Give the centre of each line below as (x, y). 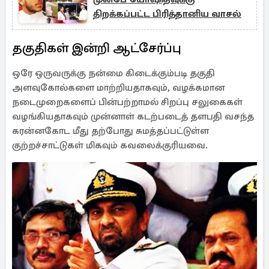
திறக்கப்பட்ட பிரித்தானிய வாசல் (167, 14)
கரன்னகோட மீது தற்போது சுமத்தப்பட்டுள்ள (110, 131)
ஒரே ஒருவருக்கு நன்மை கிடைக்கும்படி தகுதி (113, 73)
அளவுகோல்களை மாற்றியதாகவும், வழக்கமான (118, 88)
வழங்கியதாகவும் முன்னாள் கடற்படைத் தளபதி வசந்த (133, 116)
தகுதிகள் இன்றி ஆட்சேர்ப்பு (100, 48)
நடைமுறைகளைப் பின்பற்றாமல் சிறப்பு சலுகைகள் (127, 102)
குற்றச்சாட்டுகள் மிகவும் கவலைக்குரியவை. (110, 145)
